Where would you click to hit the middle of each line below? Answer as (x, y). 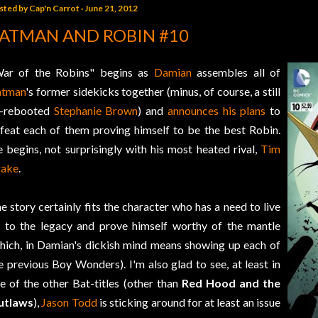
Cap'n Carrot (54, 9)
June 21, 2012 (111, 9)
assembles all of (236, 72)
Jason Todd (69, 302)
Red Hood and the (231, 283)
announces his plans (216, 111)
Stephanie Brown (96, 111)
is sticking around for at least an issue (189, 302)
